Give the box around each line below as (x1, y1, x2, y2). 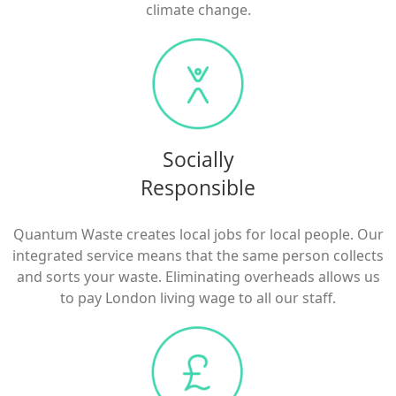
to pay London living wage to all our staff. (60, 288, 336, 308)
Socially (162, 145, 234, 173)
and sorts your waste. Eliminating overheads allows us (16, 267, 380, 286)
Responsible (141, 173, 255, 202)
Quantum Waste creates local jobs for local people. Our (12, 225, 384, 244)
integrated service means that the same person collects (12, 246, 384, 265)
